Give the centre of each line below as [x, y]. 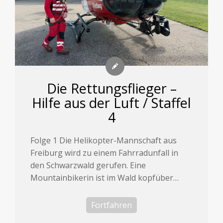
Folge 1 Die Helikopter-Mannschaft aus [104, 141]
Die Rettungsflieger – [111, 89]
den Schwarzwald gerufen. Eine [88, 166]
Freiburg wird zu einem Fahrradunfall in [105, 153]
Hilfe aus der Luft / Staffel [111, 103]
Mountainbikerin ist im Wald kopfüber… [105, 178]
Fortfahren [111, 205]
